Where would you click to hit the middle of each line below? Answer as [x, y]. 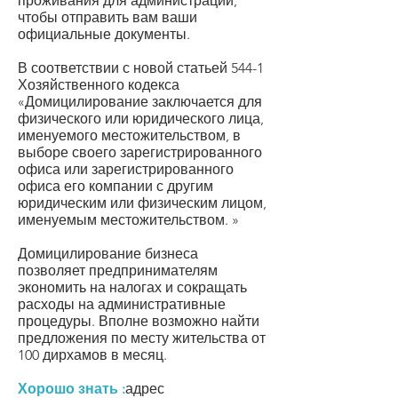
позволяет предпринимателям [118, 271]
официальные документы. [104, 34]
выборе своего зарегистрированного [140, 152]
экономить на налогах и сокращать [132, 287]
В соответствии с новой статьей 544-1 [141, 68]
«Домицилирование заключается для [140, 102]
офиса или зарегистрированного [126, 169]
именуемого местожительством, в [129, 135]
